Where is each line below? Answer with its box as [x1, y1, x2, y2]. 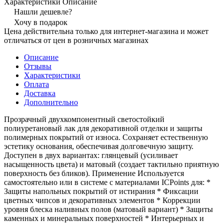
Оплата [24, 79, 49, 88]
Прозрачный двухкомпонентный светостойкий [4, 114, 164, 123]
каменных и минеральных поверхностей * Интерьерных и [4, 213, 204, 222]
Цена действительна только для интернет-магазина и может [4, 26, 208, 35]
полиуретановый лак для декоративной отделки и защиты [4, 123, 202, 132]
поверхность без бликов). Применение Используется [4, 168, 184, 177]
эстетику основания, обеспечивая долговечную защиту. [4, 141, 193, 150]
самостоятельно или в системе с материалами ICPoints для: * [4, 177, 210, 186]
